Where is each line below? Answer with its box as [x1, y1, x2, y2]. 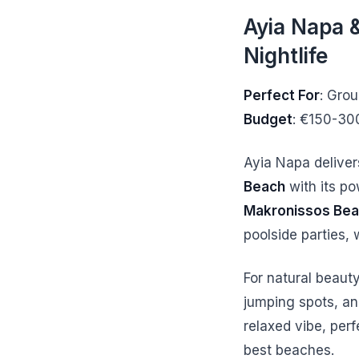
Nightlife [244, 43, 328, 68]
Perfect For [244, 87, 320, 103]
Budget [244, 111, 292, 127]
